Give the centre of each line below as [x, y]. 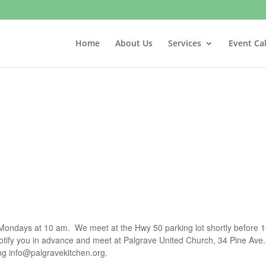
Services [184, 43]
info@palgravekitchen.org [57, 252]
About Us [134, 43]
